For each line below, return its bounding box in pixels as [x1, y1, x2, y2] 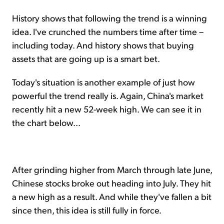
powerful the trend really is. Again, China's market [12, 89, 203, 101]
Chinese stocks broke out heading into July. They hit [12, 176, 211, 188]
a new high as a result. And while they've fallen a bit [12, 190, 211, 202]
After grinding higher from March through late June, [12, 163, 212, 175]
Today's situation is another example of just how [12, 75, 195, 87]
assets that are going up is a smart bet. [12, 52, 160, 64]
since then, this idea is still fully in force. [12, 203, 161, 215]
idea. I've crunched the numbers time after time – [12, 25, 203, 37]
